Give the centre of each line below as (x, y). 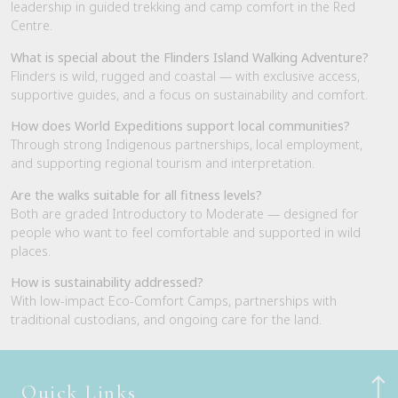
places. (31, 251)
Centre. (32, 26)
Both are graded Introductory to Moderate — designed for (185, 213)
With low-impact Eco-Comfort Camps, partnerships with (174, 300)
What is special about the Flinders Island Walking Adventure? (190, 57)
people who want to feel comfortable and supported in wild (186, 232)
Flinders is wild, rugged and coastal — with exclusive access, (185, 76)
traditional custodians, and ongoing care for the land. (166, 319)
